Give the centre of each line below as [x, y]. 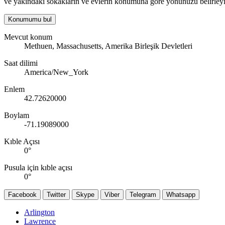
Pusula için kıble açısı [38, 168]
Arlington [39, 212]
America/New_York [56, 72]
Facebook [22, 195]
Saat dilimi [21, 63]
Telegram [143, 195]
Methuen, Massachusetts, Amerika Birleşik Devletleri [108, 46]
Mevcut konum [28, 37]
